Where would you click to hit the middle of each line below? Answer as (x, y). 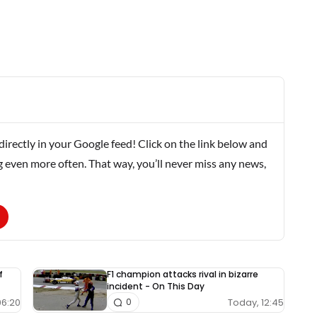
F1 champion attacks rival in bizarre (183, 275)
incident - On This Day (156, 287)
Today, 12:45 (256, 302)
